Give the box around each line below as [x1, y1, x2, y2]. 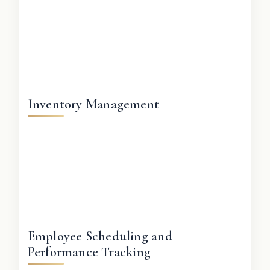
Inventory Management [27, 96, 160, 112]
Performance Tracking [27, 243, 151, 260]
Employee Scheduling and [27, 228, 172, 244]
